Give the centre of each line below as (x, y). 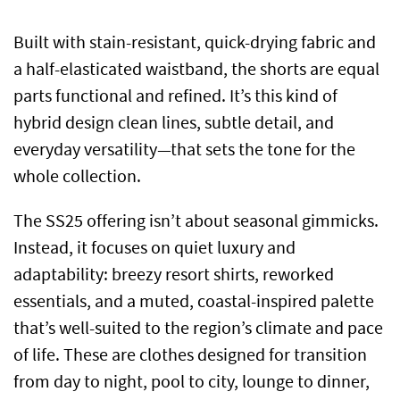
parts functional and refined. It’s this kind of (175, 96)
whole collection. (77, 177)
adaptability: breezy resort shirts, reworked (174, 275)
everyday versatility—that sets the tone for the (184, 150)
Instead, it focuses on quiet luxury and (154, 248)
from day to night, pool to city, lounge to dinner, (192, 382)
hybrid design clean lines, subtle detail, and (174, 123)
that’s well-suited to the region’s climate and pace (198, 329)
